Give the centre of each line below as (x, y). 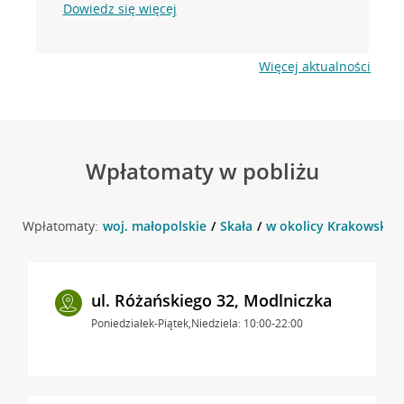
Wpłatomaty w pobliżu (202, 170)
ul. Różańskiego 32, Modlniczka (211, 300)
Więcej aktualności (315, 66)
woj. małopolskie (154, 225)
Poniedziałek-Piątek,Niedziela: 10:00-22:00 (197, 323)
